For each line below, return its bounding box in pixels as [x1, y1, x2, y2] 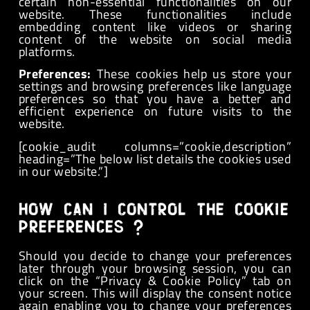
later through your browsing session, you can [18, 259, 292, 278]
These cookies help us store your [91, 64, 292, 84]
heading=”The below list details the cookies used [18, 149, 292, 168]
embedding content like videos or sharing [18, 17, 292, 36]
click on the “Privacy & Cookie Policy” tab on [18, 271, 292, 291]
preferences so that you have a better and [18, 89, 292, 109]
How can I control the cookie [18, 201, 289, 219]
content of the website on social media [18, 29, 292, 48]
